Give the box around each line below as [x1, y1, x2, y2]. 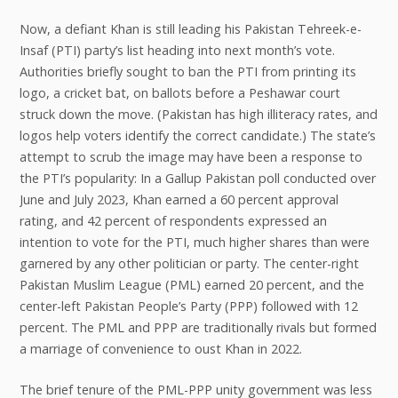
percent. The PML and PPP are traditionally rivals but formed [19, 319, 377, 337]
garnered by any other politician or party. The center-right [19, 255, 359, 273]
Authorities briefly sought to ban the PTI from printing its [19, 63, 356, 81]
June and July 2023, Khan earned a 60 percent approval [19, 191, 338, 209]
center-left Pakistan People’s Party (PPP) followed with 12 [19, 298, 358, 315]
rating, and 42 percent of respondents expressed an [19, 212, 327, 230]
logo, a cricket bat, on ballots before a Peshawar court [19, 84, 340, 102]
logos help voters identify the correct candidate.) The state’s [19, 127, 376, 145]
